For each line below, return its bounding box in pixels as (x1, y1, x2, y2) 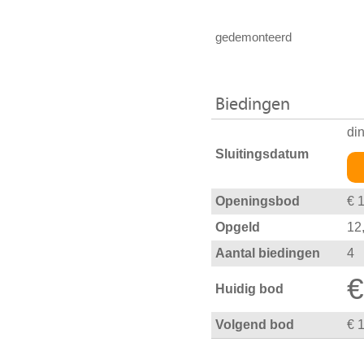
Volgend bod (215, 318, 294, 332)
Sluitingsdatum (215, 146, 309, 161)
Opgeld (215, 220, 260, 235)
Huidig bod (215, 282, 284, 297)
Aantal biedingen (215, 246, 320, 261)
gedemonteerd (215, 31, 295, 45)
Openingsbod (215, 194, 300, 209)
